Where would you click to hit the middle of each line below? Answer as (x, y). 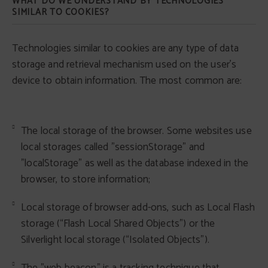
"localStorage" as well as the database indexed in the (135, 163)
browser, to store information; (86, 179)
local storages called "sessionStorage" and (113, 147)
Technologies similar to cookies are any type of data (125, 48)
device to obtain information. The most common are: (127, 81)
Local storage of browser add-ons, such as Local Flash (138, 208)
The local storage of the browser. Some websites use (136, 131)
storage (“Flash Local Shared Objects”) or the (118, 224)
